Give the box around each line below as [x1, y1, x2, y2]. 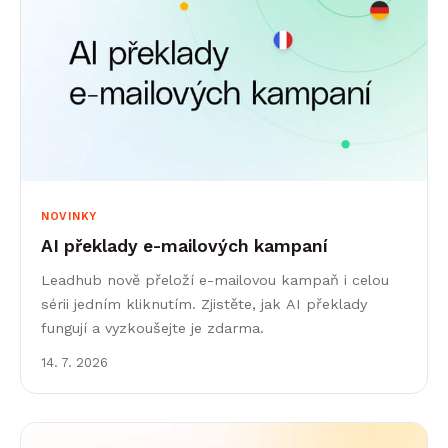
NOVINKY [41, 209, 97, 223]
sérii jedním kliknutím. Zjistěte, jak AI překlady [41, 295, 367, 312]
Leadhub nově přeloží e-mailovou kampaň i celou [41, 271, 389, 288]
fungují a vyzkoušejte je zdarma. [41, 319, 264, 336]
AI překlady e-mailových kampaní [41, 235, 328, 256]
